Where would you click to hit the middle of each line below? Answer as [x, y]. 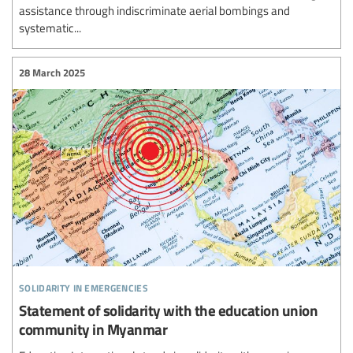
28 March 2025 [52, 73]
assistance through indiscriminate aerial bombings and [154, 10]
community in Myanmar [93, 329]
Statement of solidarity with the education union [168, 310]
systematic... [50, 27]
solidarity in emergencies [84, 285]
